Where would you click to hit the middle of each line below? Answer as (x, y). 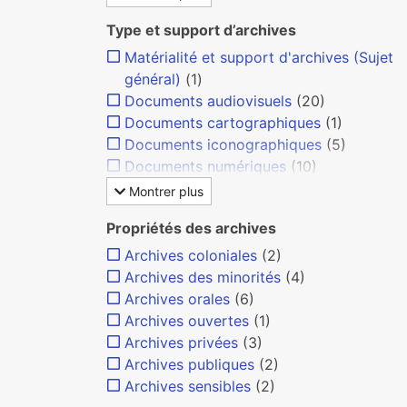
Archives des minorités (203, 277)
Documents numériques (205, 166)
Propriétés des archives (191, 228)
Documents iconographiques (223, 144)
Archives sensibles (188, 386)
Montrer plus (164, 191)
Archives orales (177, 299)
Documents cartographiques (223, 123)
